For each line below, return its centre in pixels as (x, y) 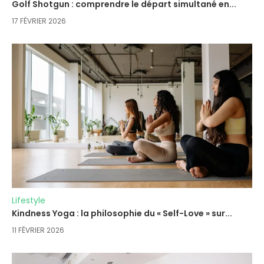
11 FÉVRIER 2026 (38, 230)
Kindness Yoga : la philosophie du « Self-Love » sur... (122, 213)
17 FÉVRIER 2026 (39, 21)
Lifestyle (29, 200)
